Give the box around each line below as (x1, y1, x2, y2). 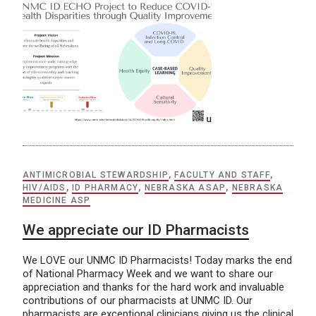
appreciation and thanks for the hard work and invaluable (23, 280, 284, 293)
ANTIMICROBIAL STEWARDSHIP (23, 169, 169, 180)
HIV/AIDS (23, 182, 66, 193)
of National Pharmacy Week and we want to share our (23, 267, 273, 280)
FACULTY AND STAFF (174, 169, 270, 180)
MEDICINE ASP (23, 195, 91, 205)
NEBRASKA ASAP (144, 182, 226, 193)
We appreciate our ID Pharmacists (23, 221, 249, 238)
